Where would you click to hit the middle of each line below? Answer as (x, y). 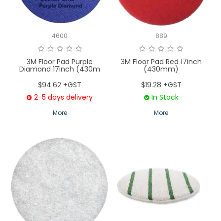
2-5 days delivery (64, 97)
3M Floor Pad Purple (60, 61)
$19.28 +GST (161, 85)
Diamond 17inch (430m (60, 69)
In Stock (165, 97)
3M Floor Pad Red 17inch (161, 61)
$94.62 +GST (60, 85)
